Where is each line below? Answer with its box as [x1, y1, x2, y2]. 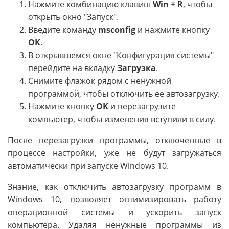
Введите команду [28, 24, 98, 36]
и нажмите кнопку [135, 24, 210, 36]
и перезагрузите [108, 101, 176, 112]
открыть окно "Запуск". [28, 11, 119, 23]
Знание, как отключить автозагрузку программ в [8, 181, 221, 193]
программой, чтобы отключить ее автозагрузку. [28, 88, 220, 100]
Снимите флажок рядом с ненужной [28, 75, 171, 87]
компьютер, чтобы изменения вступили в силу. [28, 113, 216, 125]
